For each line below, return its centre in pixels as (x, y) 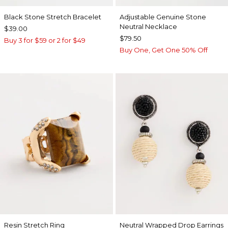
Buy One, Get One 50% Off (163, 50)
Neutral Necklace (148, 26)
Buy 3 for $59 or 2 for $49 (45, 40)
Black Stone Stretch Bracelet (53, 17)
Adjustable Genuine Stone (163, 17)
